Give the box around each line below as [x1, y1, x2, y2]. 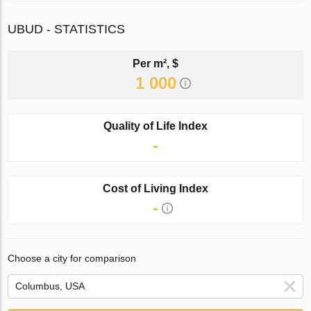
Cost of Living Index [103, 182, 208, 194]
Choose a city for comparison [8, 252, 137, 264]
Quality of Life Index [103, 119, 208, 132]
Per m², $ [133, 57, 178, 69]
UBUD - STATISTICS [8, 22, 126, 36]
